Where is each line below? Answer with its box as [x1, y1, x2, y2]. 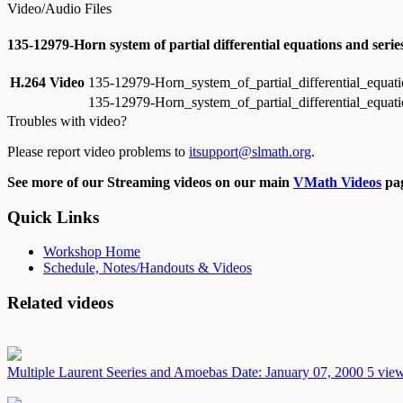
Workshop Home [43, 244, 140, 260]
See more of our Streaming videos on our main [7, 174, 293, 190]
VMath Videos [293, 174, 381, 190]
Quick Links [7, 207, 99, 227]
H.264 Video [10, 74, 85, 90]
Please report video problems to [7, 143, 189, 159]
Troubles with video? [7, 112, 127, 129]
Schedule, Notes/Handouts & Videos [43, 260, 252, 276]
